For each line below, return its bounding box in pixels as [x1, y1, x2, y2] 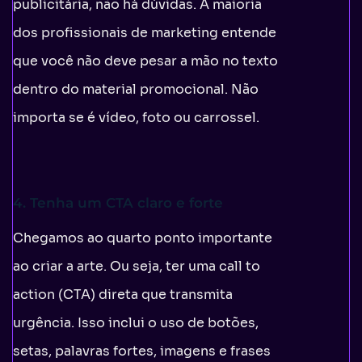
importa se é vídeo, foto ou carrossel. [13, 108, 259, 126]
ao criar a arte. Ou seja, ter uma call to [13, 257, 260, 275]
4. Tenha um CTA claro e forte [13, 194, 223, 211]
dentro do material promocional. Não [13, 80, 259, 98]
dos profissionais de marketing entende [13, 23, 276, 41]
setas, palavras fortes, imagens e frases [13, 342, 271, 360]
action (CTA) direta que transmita [13, 285, 233, 303]
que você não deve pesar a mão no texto [13, 52, 278, 69]
